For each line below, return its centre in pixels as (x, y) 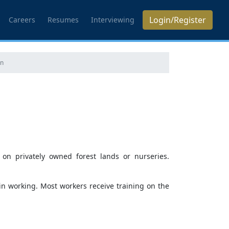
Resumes (63, 20)
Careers (22, 20)
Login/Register (178, 20)
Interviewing (113, 20)
